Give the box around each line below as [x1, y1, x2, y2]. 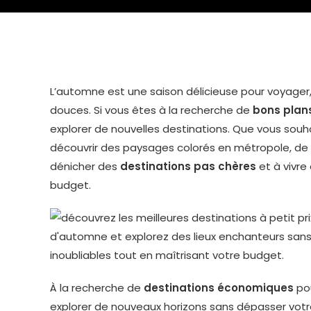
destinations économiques [144, 280, 294, 295]
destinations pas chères [120, 159, 256, 174]
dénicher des [50, 159, 120, 174]
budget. [50, 178, 91, 192]
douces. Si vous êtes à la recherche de [50, 103, 253, 117]
